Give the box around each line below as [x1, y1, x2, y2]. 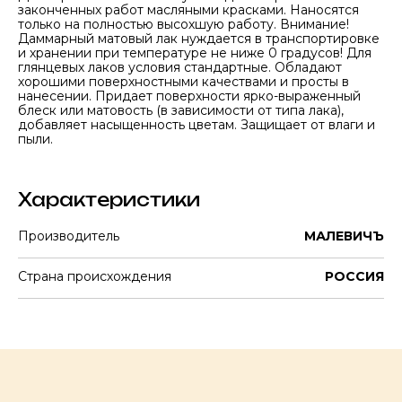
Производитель [18, 228, 119, 244]
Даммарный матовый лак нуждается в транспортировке [18, 31, 380, 47]
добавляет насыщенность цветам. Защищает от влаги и [18, 117, 375, 133]
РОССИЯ [325, 268, 384, 284]
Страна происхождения [18, 268, 171, 284]
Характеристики [18, 188, 200, 211]
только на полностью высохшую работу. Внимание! [18, 16, 349, 32]
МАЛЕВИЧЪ [304, 228, 384, 244]
